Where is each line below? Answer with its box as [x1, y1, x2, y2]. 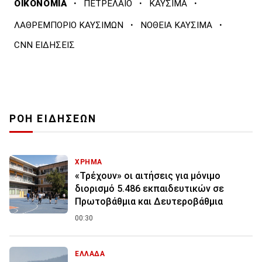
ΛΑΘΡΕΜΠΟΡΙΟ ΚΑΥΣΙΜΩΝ [14, 20, 123, 31]
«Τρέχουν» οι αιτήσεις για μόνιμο [75, 170, 220, 182]
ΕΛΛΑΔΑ [75, 250, 105, 258]
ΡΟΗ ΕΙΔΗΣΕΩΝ [9, 113, 97, 125]
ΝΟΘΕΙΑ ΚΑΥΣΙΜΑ [140, 20, 212, 31]
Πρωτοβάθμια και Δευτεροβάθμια [75, 196, 223, 208]
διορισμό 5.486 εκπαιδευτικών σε [75, 183, 224, 195]
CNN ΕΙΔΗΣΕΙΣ [14, 40, 75, 51]
